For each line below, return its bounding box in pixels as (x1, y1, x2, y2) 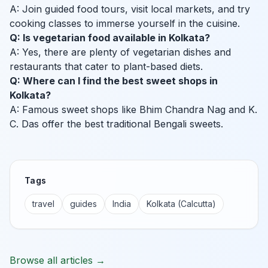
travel (32, 199, 54, 209)
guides (70, 199, 97, 209)
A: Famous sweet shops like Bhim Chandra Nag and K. (10, 103, 257, 116)
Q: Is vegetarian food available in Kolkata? (10, 32, 210, 44)
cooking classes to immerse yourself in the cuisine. (10, 17, 240, 30)
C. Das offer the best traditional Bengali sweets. (10, 118, 223, 130)
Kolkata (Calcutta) (147, 199, 216, 209)
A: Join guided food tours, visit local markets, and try (10, 3, 250, 16)
